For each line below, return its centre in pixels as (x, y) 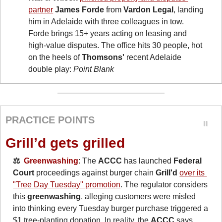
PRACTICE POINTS (50, 120)
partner (41, 9)
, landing (189, 9)
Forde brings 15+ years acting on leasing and (108, 33)
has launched (148, 161)
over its (192, 172)
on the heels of (55, 57)
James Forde (80, 9)
